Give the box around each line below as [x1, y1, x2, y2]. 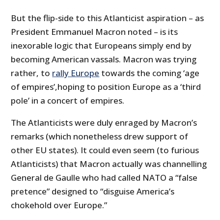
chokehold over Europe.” [11, 199, 108, 211]
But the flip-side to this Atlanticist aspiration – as [11, 12, 204, 24]
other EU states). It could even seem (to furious [11, 144, 199, 156]
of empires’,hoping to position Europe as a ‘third [11, 81, 201, 93]
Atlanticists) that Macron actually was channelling [11, 158, 207, 170]
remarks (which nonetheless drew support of [11, 131, 189, 142]
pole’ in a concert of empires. [11, 95, 125, 107]
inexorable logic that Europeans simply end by [11, 40, 192, 52]
